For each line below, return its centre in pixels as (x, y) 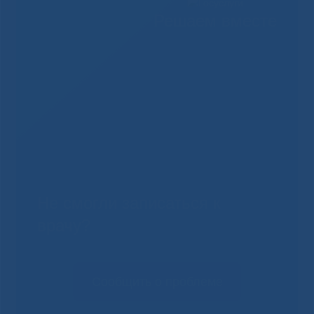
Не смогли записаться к (129, 203)
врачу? (63, 226)
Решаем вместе (216, 21)
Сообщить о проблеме (157, 282)
